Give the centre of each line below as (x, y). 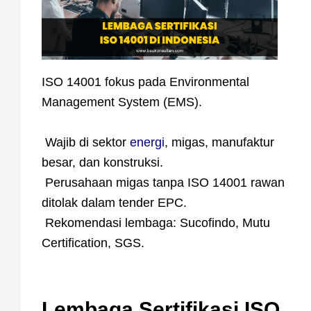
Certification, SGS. (93, 243)
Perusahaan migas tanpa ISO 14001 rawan (163, 182)
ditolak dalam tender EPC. (114, 202)
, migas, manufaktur (219, 142)
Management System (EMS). (122, 102)
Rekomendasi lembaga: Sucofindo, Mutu (156, 222)
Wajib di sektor (86, 142)
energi (147, 142)
